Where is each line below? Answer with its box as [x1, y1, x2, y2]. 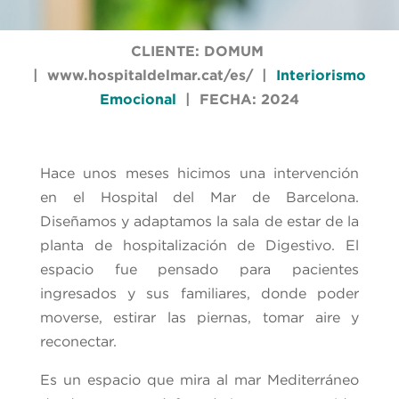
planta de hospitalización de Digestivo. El [39, 237, 360, 253]
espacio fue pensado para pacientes [39, 261, 360, 277]
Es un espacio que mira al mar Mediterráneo [39, 371, 360, 387]
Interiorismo [276, 67, 366, 83]
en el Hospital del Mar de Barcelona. [39, 189, 360, 205]
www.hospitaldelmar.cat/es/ [47, 67, 253, 83]
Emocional [100, 91, 176, 107]
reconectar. [39, 333, 117, 349]
